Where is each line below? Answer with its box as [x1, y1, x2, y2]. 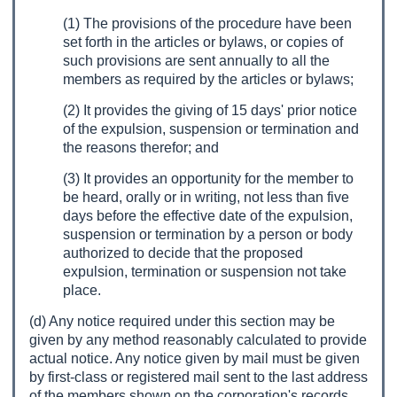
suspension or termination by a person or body [63, 227, 353, 242]
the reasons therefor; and [63, 140, 219, 155]
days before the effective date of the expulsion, [63, 208, 353, 223]
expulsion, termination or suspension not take [63, 264, 346, 279]
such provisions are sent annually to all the [63, 53, 330, 68]
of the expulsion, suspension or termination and [63, 121, 359, 136]
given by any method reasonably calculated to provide [29, 332, 367, 347]
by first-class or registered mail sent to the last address [29, 370, 368, 385]
